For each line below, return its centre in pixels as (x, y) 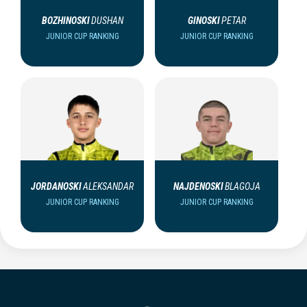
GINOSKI (204, 20)
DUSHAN (107, 20)
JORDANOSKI (56, 186)
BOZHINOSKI (65, 20)
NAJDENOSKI (198, 186)
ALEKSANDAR (108, 186)
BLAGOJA (242, 186)
